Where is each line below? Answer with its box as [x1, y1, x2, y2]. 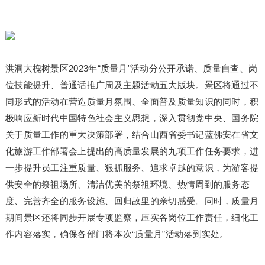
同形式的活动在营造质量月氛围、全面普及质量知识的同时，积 [5, 96, 259, 106]
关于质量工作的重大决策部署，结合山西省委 [5, 130, 186, 140]
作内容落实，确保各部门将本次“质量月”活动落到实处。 [5, 229, 229, 239]
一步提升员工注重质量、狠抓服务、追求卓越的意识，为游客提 [5, 163, 259, 173]
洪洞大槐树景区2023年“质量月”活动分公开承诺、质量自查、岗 [5, 63, 258, 73]
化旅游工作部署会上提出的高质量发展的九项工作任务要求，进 [5, 146, 259, 156]
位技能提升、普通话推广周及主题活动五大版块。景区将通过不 [5, 80, 259, 90]
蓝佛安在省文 [204, 130, 259, 140]
